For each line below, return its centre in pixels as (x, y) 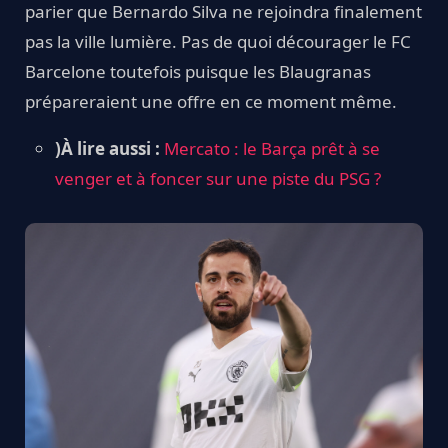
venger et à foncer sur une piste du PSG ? (218, 178)
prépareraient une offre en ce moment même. (211, 101)
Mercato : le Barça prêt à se (272, 148)
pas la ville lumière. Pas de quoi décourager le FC (218, 41)
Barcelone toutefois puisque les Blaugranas (198, 71)
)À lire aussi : (109, 148)
